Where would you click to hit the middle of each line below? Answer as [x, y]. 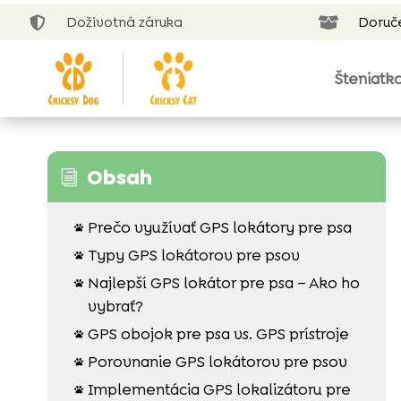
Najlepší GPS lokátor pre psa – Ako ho [223, 282]
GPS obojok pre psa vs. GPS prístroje [218, 333]
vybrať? [115, 306]
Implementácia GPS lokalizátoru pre [219, 389]
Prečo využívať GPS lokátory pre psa [219, 227]
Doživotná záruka [125, 22]
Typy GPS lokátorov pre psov [193, 255]
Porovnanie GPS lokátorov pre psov [217, 361]
